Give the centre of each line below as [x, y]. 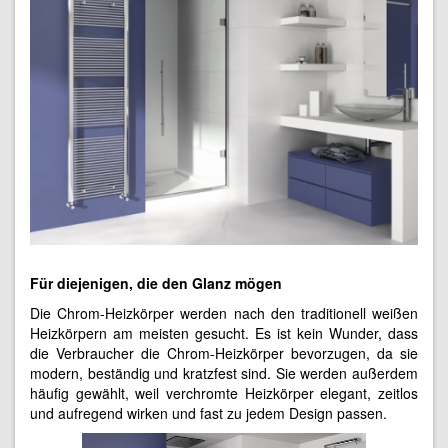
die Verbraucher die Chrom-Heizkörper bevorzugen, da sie [224, 353]
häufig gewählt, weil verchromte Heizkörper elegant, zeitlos [224, 393]
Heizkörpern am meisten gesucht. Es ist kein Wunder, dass [224, 333]
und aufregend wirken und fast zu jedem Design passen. [208, 413]
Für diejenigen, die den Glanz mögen [156, 283]
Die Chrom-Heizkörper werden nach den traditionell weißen [224, 313]
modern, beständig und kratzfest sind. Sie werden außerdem [224, 373]
